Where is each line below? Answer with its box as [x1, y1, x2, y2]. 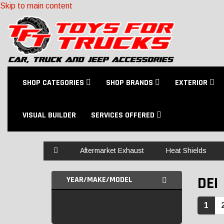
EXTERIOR [175, 77, 209, 88]
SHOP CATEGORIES [22, 77, 86, 88]
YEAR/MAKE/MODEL [66, 174, 132, 185]
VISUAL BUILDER [22, 110, 76, 120]
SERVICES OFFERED [91, 110, 156, 120]
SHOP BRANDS [106, 77, 155, 88]
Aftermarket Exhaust [80, 146, 144, 154]
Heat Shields [166, 146, 206, 154]
